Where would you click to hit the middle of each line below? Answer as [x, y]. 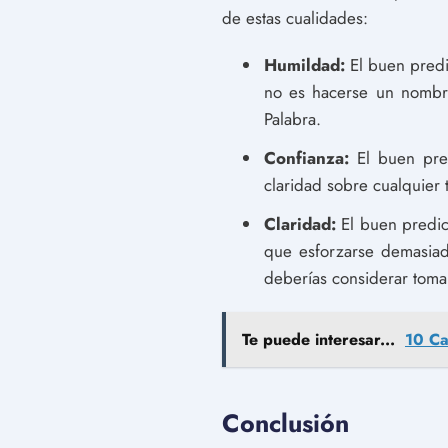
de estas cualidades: [295, 18]
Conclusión [285, 423]
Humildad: [304, 65]
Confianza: [306, 158]
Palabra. [292, 119]
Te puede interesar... [318, 339]
